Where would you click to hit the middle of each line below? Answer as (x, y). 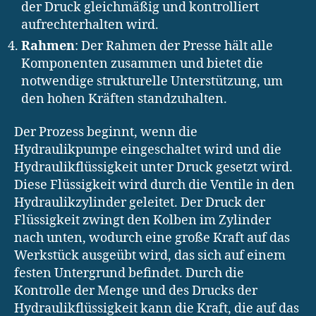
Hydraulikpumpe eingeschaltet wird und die (148, 150)
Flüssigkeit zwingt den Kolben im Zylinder (142, 221)
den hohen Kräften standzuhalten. (124, 99)
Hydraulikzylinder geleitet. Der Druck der (140, 203)
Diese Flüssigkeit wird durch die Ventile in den (154, 186)
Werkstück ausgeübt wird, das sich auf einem (150, 256)
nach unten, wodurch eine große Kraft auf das (152, 238)
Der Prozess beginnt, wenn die (106, 133)
